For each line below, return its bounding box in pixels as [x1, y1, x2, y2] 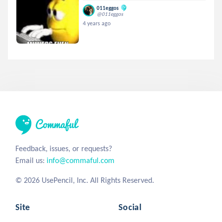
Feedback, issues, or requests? [15, 144, 112, 154]
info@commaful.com [47, 156, 114, 166]
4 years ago [83, 20, 111, 27]
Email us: [15, 156, 47, 166]
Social [118, 202, 142, 213]
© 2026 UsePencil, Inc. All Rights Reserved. [15, 175, 154, 185]
